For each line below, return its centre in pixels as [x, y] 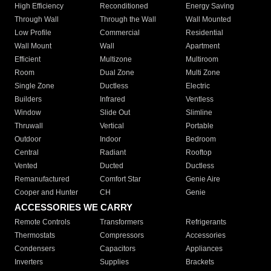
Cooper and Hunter [46, 193]
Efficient [28, 60]
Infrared [113, 100]
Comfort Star [121, 179]
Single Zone [34, 86]
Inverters [29, 262]
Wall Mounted [208, 20]
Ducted [112, 166]
